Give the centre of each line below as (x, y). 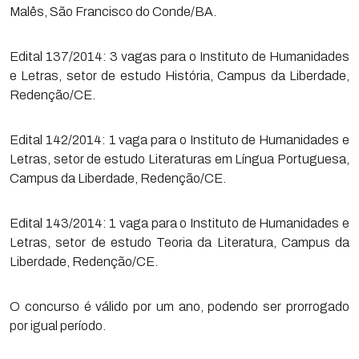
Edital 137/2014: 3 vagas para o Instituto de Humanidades (179, 56)
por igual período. (58, 326)
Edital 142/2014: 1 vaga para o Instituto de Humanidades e (179, 140)
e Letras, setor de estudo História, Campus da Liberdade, (179, 76)
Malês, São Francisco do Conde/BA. (113, 12)
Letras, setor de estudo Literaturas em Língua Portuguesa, (179, 159)
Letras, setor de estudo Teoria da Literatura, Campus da (179, 242)
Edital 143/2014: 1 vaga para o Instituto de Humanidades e (179, 223)
